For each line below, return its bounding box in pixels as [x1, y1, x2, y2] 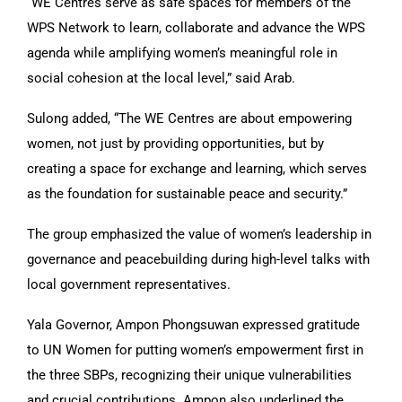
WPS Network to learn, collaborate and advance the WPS [27, 19, 365, 36]
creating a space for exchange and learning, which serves [27, 160, 367, 177]
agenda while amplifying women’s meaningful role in [27, 44, 337, 61]
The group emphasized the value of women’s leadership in [27, 225, 371, 242]
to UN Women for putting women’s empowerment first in [27, 341, 363, 358]
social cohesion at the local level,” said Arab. [27, 69, 295, 86]
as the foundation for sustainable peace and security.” [27, 185, 347, 202]
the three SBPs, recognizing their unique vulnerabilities [27, 366, 352, 383]
